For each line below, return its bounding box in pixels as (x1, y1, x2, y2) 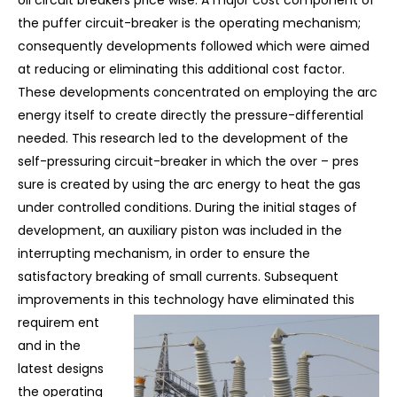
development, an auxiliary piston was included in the (18, 222, 342, 240)
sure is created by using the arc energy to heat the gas (18, 175, 361, 194)
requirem (18, 314, 74, 332)
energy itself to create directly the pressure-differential (18, 106, 363, 125)
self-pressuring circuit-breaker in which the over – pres (18, 152, 359, 171)
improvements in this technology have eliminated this (18, 291, 354, 309)
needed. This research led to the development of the (18, 129, 348, 148)
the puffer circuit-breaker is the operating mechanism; (18, 14, 361, 33)
